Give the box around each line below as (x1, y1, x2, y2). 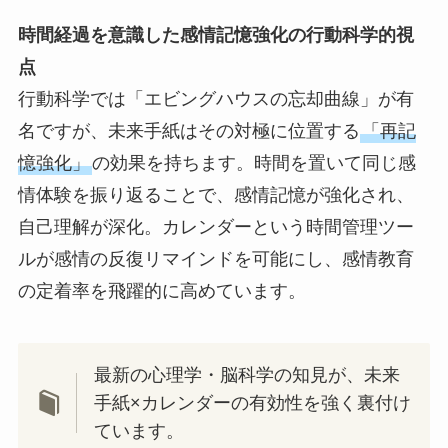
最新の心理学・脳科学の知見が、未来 (94, 364, 401, 385)
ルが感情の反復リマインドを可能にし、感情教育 (17, 248, 414, 269)
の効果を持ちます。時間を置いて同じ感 (91, 152, 416, 173)
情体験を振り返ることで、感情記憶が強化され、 (17, 184, 414, 205)
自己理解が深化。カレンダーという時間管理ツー (17, 216, 414, 237)
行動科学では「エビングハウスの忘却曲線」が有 (17, 88, 414, 109)
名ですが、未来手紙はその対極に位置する (17, 120, 360, 141)
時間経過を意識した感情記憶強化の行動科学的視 (17, 24, 414, 45)
